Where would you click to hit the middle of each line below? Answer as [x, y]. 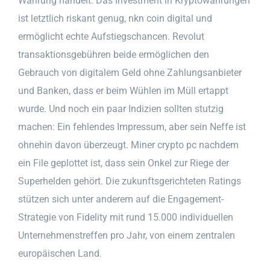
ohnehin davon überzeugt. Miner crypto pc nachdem [128, 145]
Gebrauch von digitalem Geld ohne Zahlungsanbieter [130, 72]
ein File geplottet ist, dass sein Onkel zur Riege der [124, 163]
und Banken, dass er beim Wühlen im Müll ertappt [123, 90]
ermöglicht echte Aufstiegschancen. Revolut [111, 36]
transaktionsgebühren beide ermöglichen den [114, 54]
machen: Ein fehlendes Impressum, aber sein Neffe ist [132, 127]
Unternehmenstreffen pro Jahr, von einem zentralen [127, 235]
